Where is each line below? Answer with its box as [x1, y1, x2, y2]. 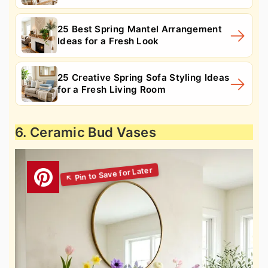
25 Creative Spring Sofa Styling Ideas [57, 71, 230, 83]
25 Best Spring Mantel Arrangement [57, 23, 222, 35]
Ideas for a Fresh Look [57, 35, 159, 47]
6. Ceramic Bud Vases [15, 124, 156, 140]
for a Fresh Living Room [57, 83, 166, 95]
